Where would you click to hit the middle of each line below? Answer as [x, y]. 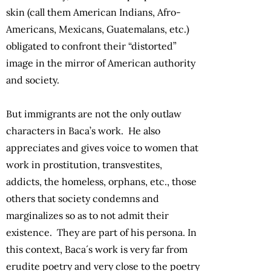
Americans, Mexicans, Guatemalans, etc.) [98, 29]
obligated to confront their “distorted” [91, 46]
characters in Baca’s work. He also [83, 131]
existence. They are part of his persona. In [101, 233]
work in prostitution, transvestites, [84, 165]
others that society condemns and [83, 199]
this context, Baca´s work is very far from [97, 250]
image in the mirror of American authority [101, 63]
